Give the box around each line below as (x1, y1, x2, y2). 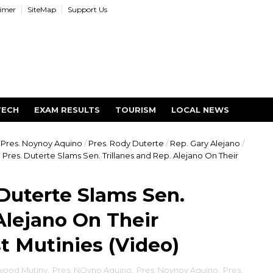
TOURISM (115, 105, 156, 115)
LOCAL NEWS (171, 105, 229, 115)
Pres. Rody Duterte (88, 138, 164, 148)
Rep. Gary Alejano (169, 138, 240, 148)
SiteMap (27, 5, 56, 14)
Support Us (67, 5, 107, 14)
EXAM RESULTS (34, 105, 100, 115)
